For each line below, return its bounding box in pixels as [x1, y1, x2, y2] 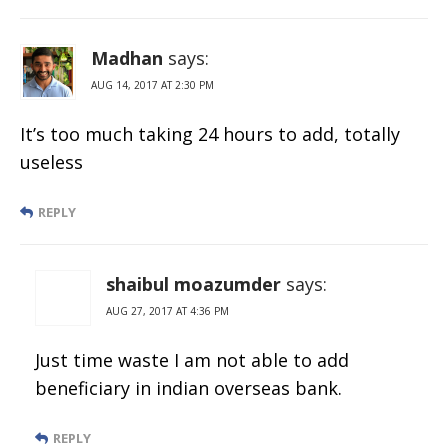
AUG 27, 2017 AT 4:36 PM [106, 303, 229, 318]
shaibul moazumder [106, 271, 281, 296]
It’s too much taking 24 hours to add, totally [20, 121, 400, 146]
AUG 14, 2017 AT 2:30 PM [91, 77, 214, 92]
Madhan [91, 45, 163, 70]
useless [20, 149, 83, 174]
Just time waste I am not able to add [35, 347, 349, 372]
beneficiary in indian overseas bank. [35, 375, 342, 400]
